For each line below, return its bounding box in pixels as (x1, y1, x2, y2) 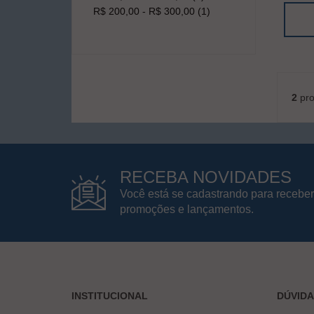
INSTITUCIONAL (71, 289, 148, 301)
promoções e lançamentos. (120, 203, 254, 215)
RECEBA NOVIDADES (120, 167, 292, 186)
